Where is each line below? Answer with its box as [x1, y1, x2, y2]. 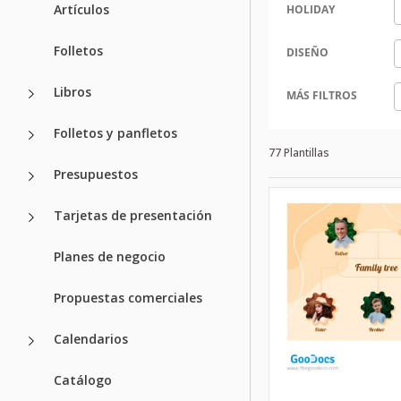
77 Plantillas [269, 144, 329, 160]
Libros [54, 82, 91, 100]
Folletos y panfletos [54, 124, 177, 141]
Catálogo [54, 371, 112, 388]
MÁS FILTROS [286, 87, 357, 103]
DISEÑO [286, 44, 328, 60]
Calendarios [54, 329, 128, 347]
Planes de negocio [54, 247, 166, 265]
